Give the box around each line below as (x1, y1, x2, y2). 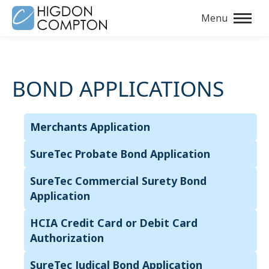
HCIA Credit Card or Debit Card (30, 216, 198, 230)
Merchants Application (30, 119, 150, 134)
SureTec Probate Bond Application (30, 147, 210, 161)
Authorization (30, 231, 104, 245)
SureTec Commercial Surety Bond (30, 174, 207, 188)
